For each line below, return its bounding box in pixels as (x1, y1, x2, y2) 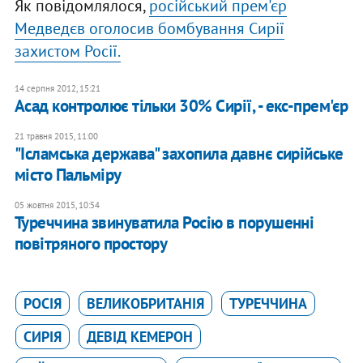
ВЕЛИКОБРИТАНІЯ (86, 294, 204, 314)
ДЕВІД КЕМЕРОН (86, 327, 193, 347)
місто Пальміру (14, 164, 122, 186)
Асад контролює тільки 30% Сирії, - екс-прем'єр (14, 95, 348, 117)
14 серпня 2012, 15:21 (14, 83, 100, 95)
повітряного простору (14, 233, 168, 255)
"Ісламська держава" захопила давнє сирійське (14, 143, 344, 165)
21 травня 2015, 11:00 (14, 130, 98, 143)
